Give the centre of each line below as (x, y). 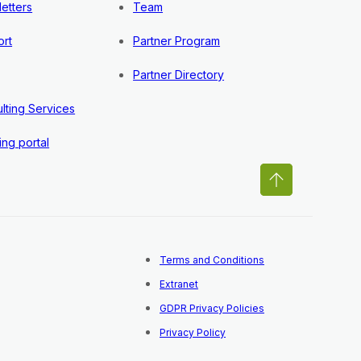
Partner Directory (179, 75)
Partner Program (177, 41)
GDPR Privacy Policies (212, 308)
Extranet (179, 284)
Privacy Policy (193, 332)
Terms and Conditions (212, 260)
